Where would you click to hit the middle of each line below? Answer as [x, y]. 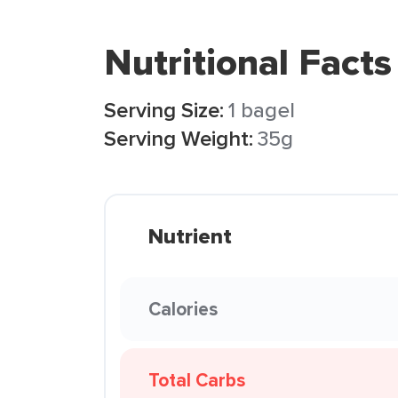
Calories [183, 309]
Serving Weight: [179, 138]
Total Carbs [197, 380]
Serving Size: [164, 110]
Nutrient [190, 236]
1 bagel [262, 110]
